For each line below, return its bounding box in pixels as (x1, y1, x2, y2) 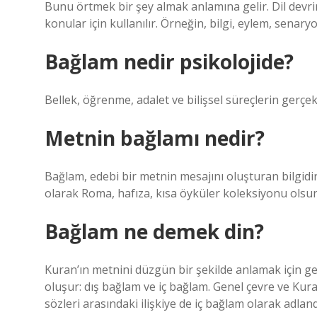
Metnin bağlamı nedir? (45, 125, 265, 151)
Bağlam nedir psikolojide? (45, 48, 294, 75)
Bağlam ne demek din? (45, 218, 264, 245)
